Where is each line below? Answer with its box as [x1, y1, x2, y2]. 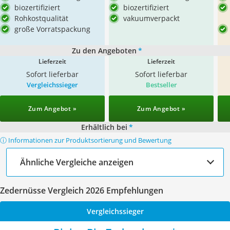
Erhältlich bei [81, 122, 127, 132]
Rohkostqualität [14, 13, 68, 23]
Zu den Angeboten [71, 46, 137, 55]
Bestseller [145, 80, 177, 89]
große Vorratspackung [14, 24, 90, 34]
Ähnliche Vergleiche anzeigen [20, 156, 133, 168]
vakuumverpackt [123, 13, 180, 23]
